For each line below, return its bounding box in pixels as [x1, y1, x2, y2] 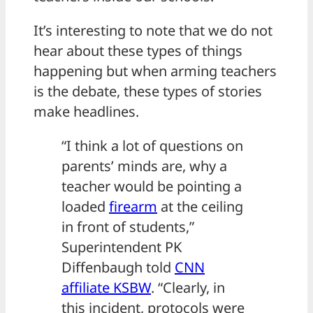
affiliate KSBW [61, 278, 151, 298]
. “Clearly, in [151, 278, 225, 298]
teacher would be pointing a [61, 177, 242, 196]
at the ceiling [157, 197, 243, 217]
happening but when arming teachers [34, 61, 277, 81]
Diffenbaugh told [61, 258, 175, 277]
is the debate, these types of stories [34, 82, 262, 101]
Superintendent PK [61, 238, 182, 257]
